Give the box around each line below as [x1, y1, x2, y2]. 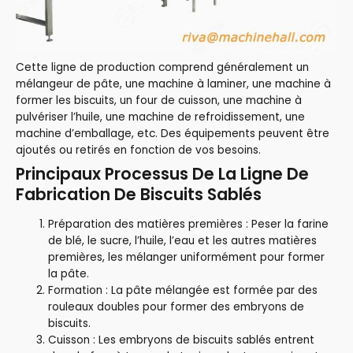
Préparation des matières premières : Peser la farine [48, 217, 329, 232]
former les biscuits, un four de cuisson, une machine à [16, 93, 302, 109]
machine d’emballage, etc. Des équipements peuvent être [16, 126, 329, 142]
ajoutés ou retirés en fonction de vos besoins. [16, 143, 261, 158]
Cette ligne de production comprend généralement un [16, 60, 309, 76]
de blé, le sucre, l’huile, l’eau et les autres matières [48, 233, 318, 249]
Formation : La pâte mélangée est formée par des [48, 283, 318, 299]
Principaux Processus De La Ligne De [16, 162, 309, 185]
